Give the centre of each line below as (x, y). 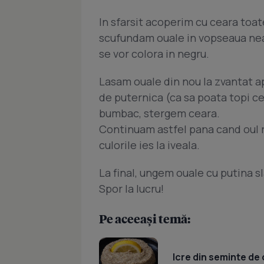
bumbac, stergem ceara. (159, 113)
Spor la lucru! (131, 189)
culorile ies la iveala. (149, 145)
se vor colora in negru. (154, 54)
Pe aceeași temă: (145, 219)
